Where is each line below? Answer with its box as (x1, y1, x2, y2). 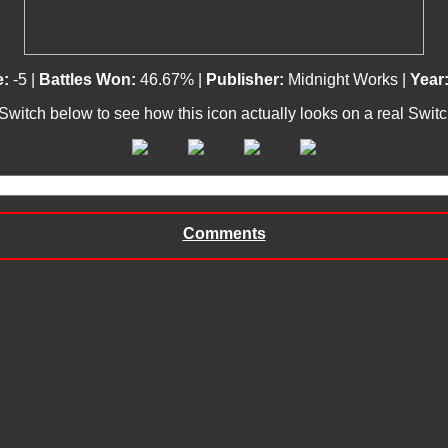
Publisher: (206, 71, 284, 88)
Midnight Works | (284, 71, 410, 88)
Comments (182, 225, 266, 242)
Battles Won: (39, 71, 140, 88)
